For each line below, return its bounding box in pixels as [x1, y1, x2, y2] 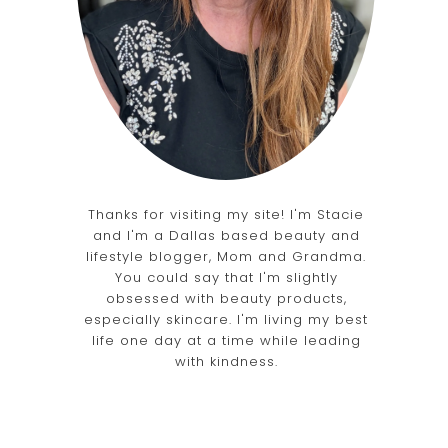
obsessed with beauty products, [105, 288, 347, 308]
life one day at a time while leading [91, 330, 361, 350]
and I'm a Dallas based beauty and [92, 225, 360, 245]
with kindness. [174, 351, 278, 371]
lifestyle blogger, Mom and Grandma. [86, 246, 366, 266]
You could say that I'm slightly [114, 267, 338, 287]
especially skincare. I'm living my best [84, 309, 368, 329]
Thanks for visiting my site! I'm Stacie [88, 204, 364, 224]
